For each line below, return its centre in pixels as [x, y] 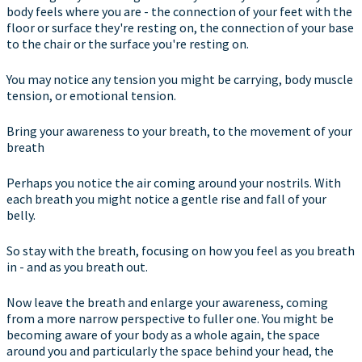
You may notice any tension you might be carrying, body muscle [180, 79]
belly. [21, 215]
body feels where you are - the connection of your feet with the [179, 11]
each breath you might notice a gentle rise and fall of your [166, 199]
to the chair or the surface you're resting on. [128, 44]
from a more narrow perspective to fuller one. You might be [170, 318]
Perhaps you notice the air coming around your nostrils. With [174, 183]
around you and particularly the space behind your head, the [170, 351]
